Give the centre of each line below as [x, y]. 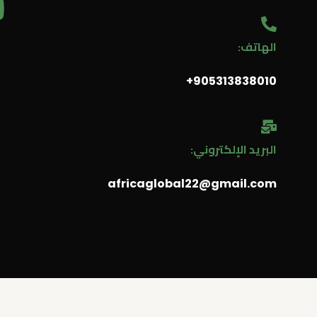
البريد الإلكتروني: [234, 149]
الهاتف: [258, 46]
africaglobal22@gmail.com [192, 183]
